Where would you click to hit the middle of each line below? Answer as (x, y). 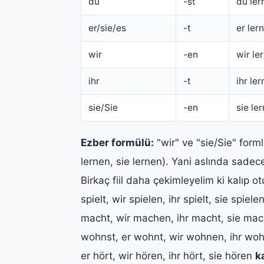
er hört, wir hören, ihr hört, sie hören (168, 255)
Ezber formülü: (117, 142)
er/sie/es (107, 28)
